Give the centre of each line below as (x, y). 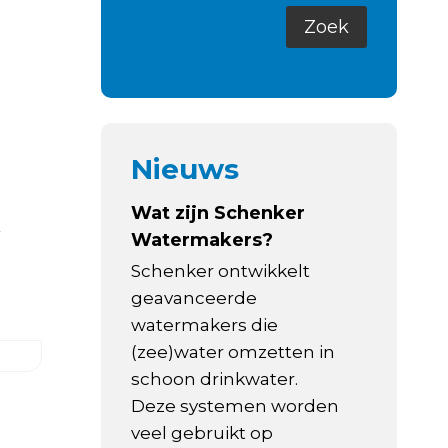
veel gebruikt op (202, 433)
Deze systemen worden (235, 406)
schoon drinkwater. (215, 379)
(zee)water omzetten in (233, 352)
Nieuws (185, 169)
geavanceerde (194, 298)
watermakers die (205, 325)
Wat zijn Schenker (218, 213)
